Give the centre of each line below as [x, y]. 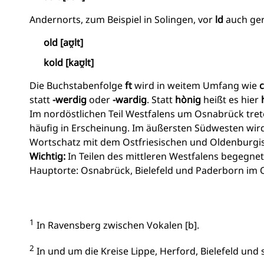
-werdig [70, 100]
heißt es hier [231, 100]
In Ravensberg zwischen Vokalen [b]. [117, 225]
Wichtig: [47, 156]
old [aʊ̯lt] [64, 42]
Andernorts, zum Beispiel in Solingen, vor [122, 19]
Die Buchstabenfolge [77, 85]
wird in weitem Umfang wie [196, 85]
